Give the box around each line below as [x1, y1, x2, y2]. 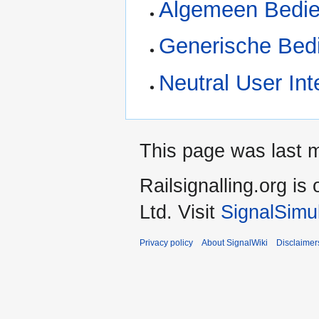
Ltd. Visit [140, 202, 221, 224]
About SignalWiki [202, 238, 268, 249]
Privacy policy [140, 238, 193, 249]
